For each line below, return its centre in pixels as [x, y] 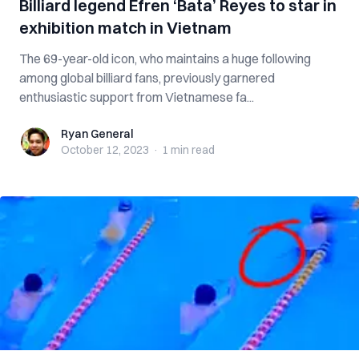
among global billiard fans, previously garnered [147, 78]
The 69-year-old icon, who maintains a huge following [165, 58]
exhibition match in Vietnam [125, 28]
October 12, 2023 [105, 150]
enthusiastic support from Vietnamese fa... [137, 97]
